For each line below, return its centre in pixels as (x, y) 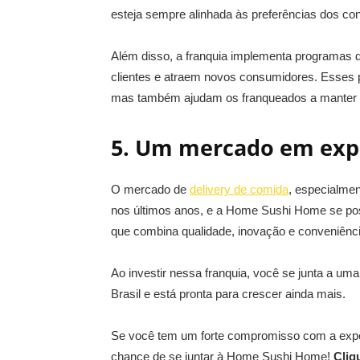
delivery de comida (239, 189)
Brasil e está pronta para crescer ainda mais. (228, 294)
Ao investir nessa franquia (179, 273)
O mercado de (150, 189)
